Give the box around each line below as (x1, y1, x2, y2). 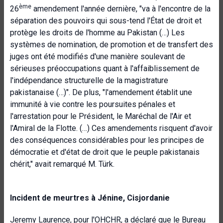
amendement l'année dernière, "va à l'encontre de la (31, 4, 211, 13)
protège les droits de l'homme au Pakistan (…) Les (10, 28, 185, 37)
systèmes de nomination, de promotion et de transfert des (10, 40, 213, 49)
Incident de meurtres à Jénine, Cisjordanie (10, 193, 170, 203)
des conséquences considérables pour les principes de (10, 135, 204, 145)
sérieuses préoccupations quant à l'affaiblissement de (10, 64, 200, 73)
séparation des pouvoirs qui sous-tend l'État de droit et (10, 16, 202, 25)
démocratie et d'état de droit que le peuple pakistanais (10, 147, 200, 157)
